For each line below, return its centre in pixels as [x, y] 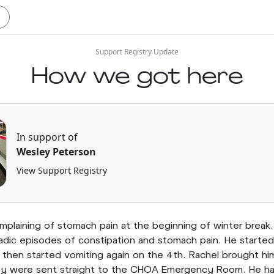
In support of [47, 137]
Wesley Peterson [56, 152]
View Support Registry [62, 170]
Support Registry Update [137, 52]
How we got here [137, 75]
